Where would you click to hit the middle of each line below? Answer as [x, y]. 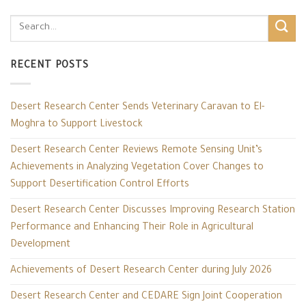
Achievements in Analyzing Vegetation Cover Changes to [137, 168]
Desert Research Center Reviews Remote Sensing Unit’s [136, 151]
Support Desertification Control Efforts [100, 185]
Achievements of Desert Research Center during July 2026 [141, 271]
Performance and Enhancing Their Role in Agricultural [132, 228]
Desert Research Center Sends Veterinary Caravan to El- [137, 108]
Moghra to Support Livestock [76, 125]
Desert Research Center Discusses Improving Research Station [153, 211]
